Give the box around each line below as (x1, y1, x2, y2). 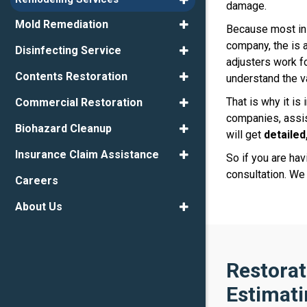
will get (226, 128, 264, 141)
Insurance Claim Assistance (15, 148, 159, 162)
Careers (15, 174, 58, 188)
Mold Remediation (15, 18, 108, 32)
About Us (15, 200, 62, 214)
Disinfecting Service (15, 44, 121, 58)
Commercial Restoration (15, 96, 143, 110)
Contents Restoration (15, 70, 127, 84)
